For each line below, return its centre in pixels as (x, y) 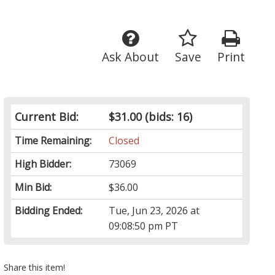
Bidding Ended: (49, 211)
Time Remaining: (53, 141)
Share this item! (35, 268)
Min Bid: (33, 188)
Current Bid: (47, 117)
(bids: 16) (167, 117)
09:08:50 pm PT (144, 226)
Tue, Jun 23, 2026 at (154, 211)
